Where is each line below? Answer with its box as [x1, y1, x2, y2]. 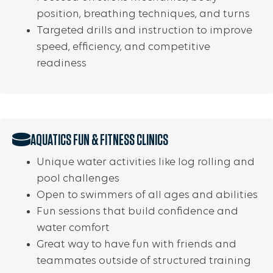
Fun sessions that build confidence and [37, 206, 238, 218]
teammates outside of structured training [37, 255, 251, 267]
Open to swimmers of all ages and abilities [37, 190, 258, 201]
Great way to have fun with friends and [37, 239, 236, 250]
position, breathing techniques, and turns [37, 9, 250, 20]
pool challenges [37, 173, 119, 185]
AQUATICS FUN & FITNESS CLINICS [30, 130, 168, 149]
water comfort [37, 222, 110, 234]
